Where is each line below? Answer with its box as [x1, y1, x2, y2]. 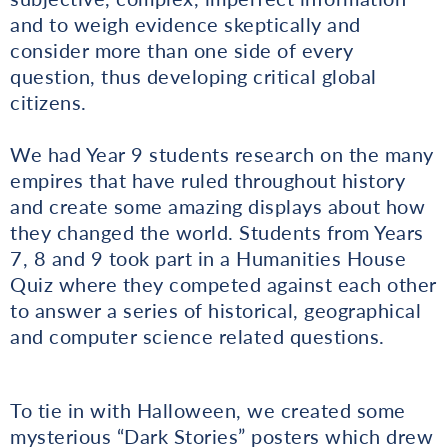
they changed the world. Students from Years [10, 219, 424, 244]
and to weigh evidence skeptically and [10, 11, 361, 36]
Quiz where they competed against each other [10, 271, 437, 296]
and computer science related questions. [10, 323, 385, 348]
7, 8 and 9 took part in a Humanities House [10, 245, 406, 270]
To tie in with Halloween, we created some [10, 397, 406, 422]
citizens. [10, 89, 87, 114]
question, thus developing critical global [10, 63, 377, 88]
